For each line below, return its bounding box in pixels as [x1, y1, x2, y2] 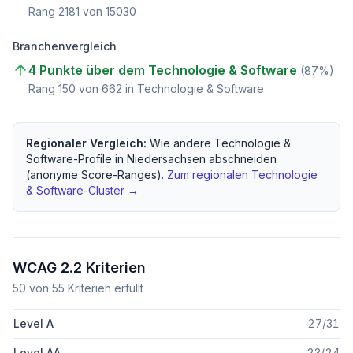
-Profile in [73, 152, 127, 165]
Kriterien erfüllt [65, 281, 143, 295]
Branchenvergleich [13, 39, 117, 53]
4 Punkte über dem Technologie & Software [28, 62, 297, 78]
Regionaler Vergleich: [26, 136, 150, 150]
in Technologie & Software [122, 82, 264, 95]
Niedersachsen [127, 152, 206, 165]
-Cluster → [84, 184, 139, 197]
